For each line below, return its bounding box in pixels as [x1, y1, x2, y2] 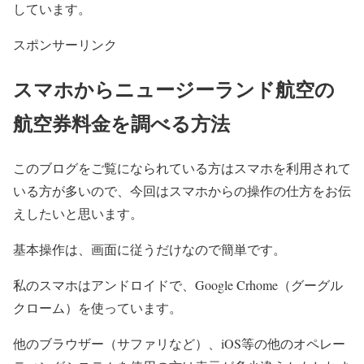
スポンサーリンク [13, 35, 117, 53]
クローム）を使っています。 [13, 298, 182, 316]
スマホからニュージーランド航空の [13, 74, 335, 103]
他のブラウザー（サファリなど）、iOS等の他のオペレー [13, 334, 345, 352]
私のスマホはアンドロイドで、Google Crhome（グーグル [13, 275, 343, 293]
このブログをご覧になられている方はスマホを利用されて [13, 158, 351, 176]
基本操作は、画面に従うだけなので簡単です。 [13, 240, 286, 258]
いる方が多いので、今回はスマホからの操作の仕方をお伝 [13, 181, 351, 199]
